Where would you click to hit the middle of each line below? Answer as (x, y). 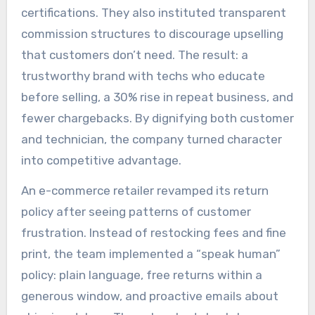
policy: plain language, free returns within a (141, 275)
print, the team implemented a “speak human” (150, 253)
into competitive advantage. (101, 161)
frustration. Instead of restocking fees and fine (153, 232)
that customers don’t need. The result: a (134, 55)
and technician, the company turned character (151, 140)
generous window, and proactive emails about (149, 296)
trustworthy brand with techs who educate (143, 76)
